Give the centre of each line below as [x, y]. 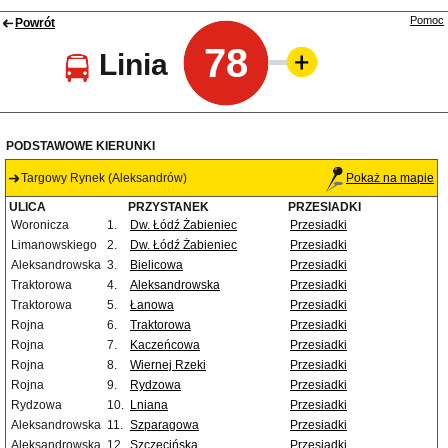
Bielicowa [156, 265]
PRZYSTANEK [168, 207]
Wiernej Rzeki [168, 365]
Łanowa [152, 305]
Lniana [149, 405]
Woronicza [40, 225]
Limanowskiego [54, 245]
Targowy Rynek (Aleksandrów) [104, 178]
